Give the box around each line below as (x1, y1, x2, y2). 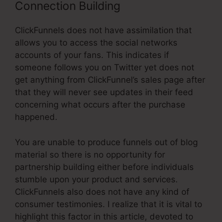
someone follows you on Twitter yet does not (15, 62, 194, 73)
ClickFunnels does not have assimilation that (15, 25, 192, 36)
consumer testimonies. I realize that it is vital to (15, 199, 202, 209)
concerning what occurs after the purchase (15, 100, 185, 110)
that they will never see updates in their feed (15, 87, 193, 98)
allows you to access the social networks (15, 38, 177, 48)
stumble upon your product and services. (15, 174, 178, 184)
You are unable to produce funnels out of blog (15, 137, 198, 147)
